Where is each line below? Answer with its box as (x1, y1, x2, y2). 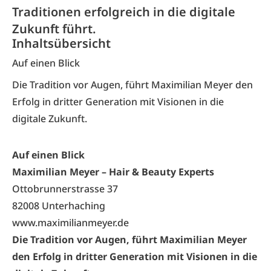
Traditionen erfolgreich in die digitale (12, 4, 235, 20)
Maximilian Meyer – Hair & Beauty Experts (12, 165, 214, 178)
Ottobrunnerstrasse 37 (12, 182, 118, 195)
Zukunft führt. (12, 21, 96, 37)
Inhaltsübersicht (12, 35, 111, 51)
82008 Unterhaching (12, 199, 105, 212)
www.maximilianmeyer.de (12, 216, 129, 229)
